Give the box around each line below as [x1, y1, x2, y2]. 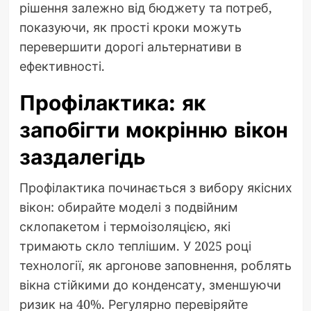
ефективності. [19, 57, 105, 74]
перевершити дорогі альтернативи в [19, 37, 242, 55]
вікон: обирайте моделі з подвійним [19, 198, 238, 215]
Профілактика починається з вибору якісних [19, 178, 292, 196]
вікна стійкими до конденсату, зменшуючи [19, 276, 281, 293]
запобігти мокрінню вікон [19, 115, 288, 145]
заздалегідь [19, 142, 146, 172]
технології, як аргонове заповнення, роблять [19, 256, 292, 274]
